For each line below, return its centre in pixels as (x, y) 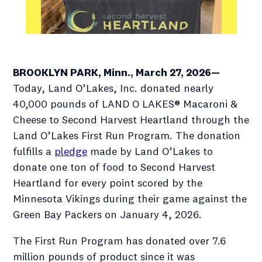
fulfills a (34, 151)
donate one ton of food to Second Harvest (114, 167)
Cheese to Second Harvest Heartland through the (131, 119)
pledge (71, 151)
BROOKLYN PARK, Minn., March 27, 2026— (116, 72)
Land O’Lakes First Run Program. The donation (127, 135)
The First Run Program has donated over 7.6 (119, 240)
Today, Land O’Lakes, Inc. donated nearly (113, 88)
